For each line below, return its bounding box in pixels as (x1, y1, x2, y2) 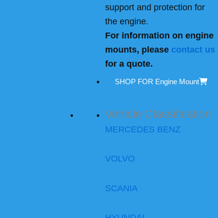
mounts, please (105, 44, 171, 54)
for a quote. (105, 58, 153, 69)
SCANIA (105, 183, 138, 193)
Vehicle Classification (105, 107, 211, 120)
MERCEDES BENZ (105, 124, 181, 134)
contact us (171, 44, 215, 54)
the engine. (105, 16, 148, 26)
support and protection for (105, 2, 205, 12)
